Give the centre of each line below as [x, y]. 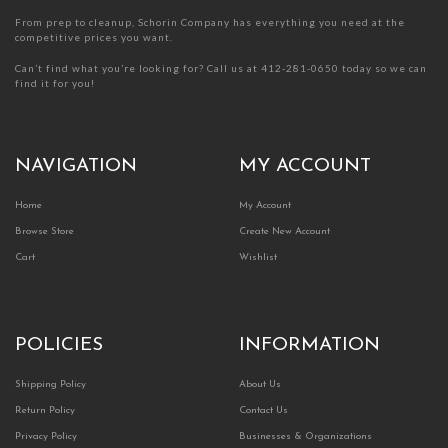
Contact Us [263, 411]
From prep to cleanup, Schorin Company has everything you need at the [210, 22]
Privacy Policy [46, 437]
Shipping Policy [50, 385]
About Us [260, 385]
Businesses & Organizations [305, 437]
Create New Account [284, 232]
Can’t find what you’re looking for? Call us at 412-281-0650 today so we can [221, 68]
